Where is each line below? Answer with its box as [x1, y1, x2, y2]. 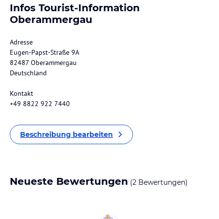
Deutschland [10, 68, 47, 77]
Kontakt [10, 89, 33, 98]
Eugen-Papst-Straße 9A [10, 48, 79, 57]
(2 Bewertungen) [128, 178, 188, 187]
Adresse [10, 38, 33, 46]
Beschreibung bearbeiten [20, 130, 113, 139]
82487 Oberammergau [10, 58, 77, 67]
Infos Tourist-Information [10, 2, 140, 14]
